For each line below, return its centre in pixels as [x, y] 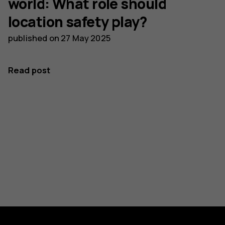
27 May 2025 [86, 38]
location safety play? [78, 22]
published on [35, 38]
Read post [29, 70]
